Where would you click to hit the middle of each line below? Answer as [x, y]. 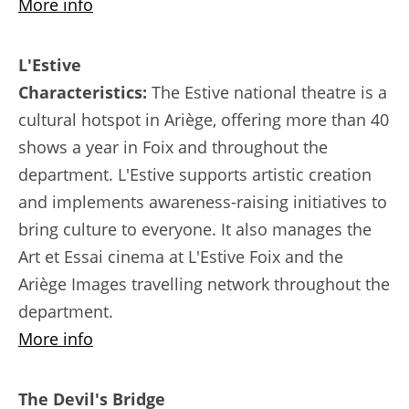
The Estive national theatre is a [267, 92]
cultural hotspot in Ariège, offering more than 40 [204, 119]
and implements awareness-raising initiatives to [203, 201]
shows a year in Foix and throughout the [173, 147]
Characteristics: [83, 92]
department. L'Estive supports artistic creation [195, 174]
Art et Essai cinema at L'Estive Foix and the [181, 256]
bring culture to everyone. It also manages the [195, 229]
